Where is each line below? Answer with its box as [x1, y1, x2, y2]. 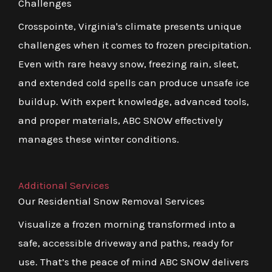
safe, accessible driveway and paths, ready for [18, 236, 233, 249]
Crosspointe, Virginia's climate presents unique [18, 19, 242, 32]
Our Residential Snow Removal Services [18, 194, 205, 207]
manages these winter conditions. [18, 132, 179, 145]
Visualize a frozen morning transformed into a [18, 217, 236, 230]
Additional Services [18, 178, 109, 191]
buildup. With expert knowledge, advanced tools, [18, 95, 249, 107]
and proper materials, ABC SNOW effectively [18, 114, 223, 126]
